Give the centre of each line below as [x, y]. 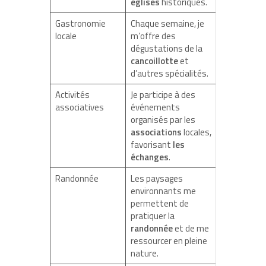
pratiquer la [152, 216]
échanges [149, 157]
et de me [191, 228]
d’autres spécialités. [169, 73]
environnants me [163, 191]
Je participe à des [163, 94]
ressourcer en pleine [169, 240]
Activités [72, 94]
